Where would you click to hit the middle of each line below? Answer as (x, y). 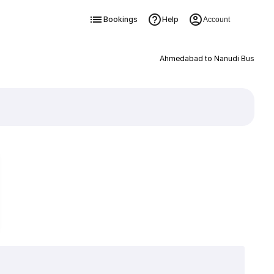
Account (216, 20)
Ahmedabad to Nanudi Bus (207, 58)
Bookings (120, 19)
